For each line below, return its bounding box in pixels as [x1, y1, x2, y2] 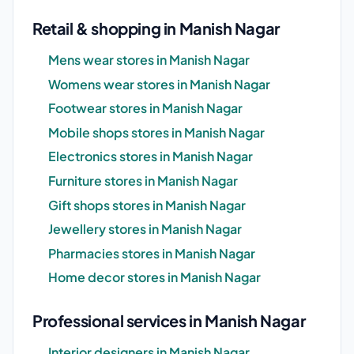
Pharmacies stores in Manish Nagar [48, 244, 255, 262]
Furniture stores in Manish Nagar [48, 172, 238, 190]
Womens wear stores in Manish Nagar [48, 75, 270, 92]
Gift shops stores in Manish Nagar [48, 196, 246, 213]
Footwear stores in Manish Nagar [48, 100, 243, 117]
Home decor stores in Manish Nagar [48, 269, 261, 286]
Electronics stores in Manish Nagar [48, 148, 253, 165]
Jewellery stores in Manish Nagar [48, 220, 242, 238]
